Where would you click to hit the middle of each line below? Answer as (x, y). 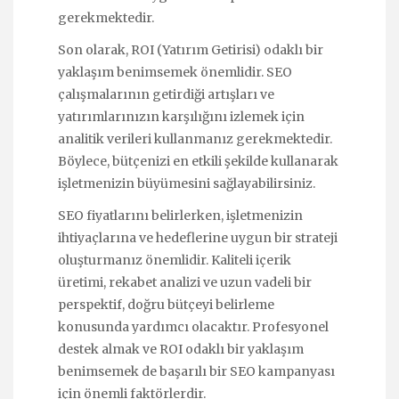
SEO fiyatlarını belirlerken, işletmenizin (180, 215)
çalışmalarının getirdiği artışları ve (166, 94)
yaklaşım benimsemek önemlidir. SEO (175, 72)
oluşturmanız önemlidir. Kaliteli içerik (175, 260)
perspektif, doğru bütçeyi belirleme (166, 304)
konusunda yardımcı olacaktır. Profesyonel (193, 326)
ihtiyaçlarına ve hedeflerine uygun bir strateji (198, 237)
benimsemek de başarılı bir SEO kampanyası (196, 371)
